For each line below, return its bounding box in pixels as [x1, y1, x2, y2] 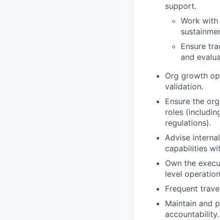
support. [165, 1, 196, 11]
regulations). [165, 118, 211, 128]
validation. [165, 82, 203, 92]
